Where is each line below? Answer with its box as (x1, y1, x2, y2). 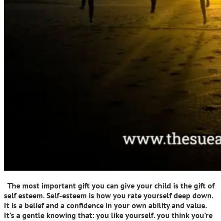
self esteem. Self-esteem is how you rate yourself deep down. (4, 190, 213, 200)
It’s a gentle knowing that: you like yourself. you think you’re (4, 210, 213, 220)
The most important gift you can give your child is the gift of (4, 180, 215, 190)
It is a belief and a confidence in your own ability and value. (4, 200, 207, 210)
